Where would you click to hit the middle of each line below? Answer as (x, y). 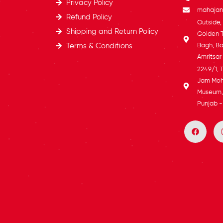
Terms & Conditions (100, 46)
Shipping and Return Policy (112, 32)
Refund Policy (89, 17)
